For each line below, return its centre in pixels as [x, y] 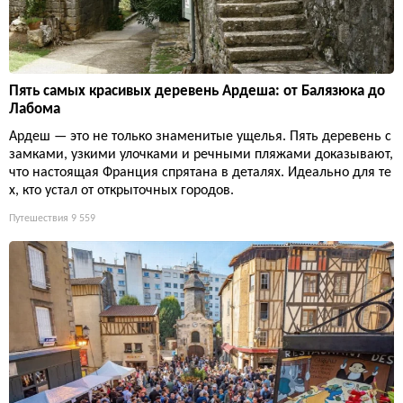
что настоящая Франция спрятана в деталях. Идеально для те [200, 172]
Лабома [35, 109]
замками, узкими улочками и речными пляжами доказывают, [201, 154]
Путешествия [39, 218]
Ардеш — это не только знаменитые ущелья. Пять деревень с [200, 136]
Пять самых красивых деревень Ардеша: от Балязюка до [197, 91]
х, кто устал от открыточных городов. [121, 190]
